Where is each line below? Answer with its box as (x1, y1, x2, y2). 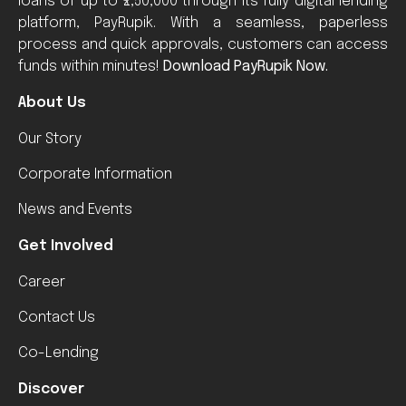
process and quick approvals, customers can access (18, 36, 388, 53)
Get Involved (18, 237, 113, 254)
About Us (18, 94, 86, 111)
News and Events (18, 201, 132, 217)
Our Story (18, 130, 82, 147)
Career (18, 274, 65, 290)
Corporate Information (18, 166, 172, 182)
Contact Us (18, 309, 95, 325)
